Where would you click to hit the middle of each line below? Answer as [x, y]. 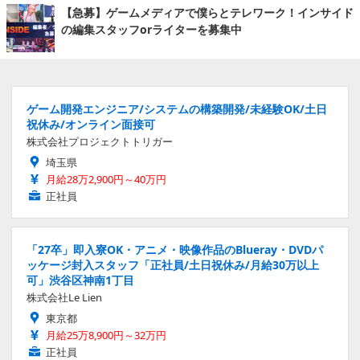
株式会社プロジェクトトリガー [100, 142]
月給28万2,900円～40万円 [106, 180]
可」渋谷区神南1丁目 [80, 280]
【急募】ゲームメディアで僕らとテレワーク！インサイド [207, 13]
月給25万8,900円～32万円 [106, 335]
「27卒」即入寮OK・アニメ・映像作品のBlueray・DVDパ [175, 250]
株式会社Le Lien [64, 298]
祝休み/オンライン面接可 [91, 125]
